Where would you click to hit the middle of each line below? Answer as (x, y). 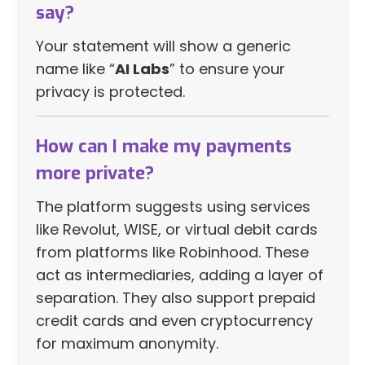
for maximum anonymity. (127, 344)
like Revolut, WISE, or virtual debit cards (177, 230)
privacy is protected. (110, 92)
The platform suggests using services (173, 207)
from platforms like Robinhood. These (172, 253)
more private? (95, 174)
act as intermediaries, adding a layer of (180, 275)
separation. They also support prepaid (176, 298)
